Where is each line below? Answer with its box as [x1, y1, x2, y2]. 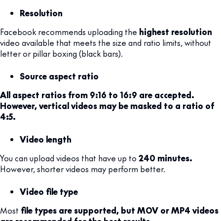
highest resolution [139, 26, 212, 37]
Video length [20, 133, 72, 145]
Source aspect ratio [20, 70, 99, 81]
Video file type [20, 185, 78, 197]
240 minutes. [139, 152, 192, 163]
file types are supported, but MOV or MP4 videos [21, 204, 219, 216]
